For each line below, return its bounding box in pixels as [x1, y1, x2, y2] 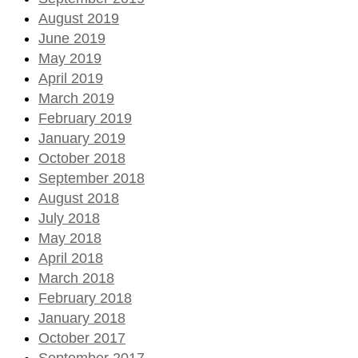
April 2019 [38, 70, 103, 86]
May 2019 [38, 50, 101, 66]
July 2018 [38, 209, 100, 226]
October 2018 [38, 149, 125, 166]
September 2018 [38, 169, 145, 186]
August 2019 [38, 10, 119, 26]
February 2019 [38, 109, 132, 126]
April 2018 [38, 249, 103, 266]
